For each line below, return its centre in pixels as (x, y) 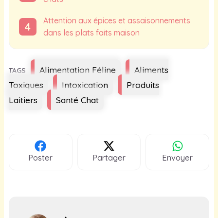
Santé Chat (77, 100)
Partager (109, 157)
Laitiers (23, 100)
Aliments (151, 69)
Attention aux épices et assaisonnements (117, 20)
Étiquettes (41, 66)
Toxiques (26, 84)
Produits (143, 84)
